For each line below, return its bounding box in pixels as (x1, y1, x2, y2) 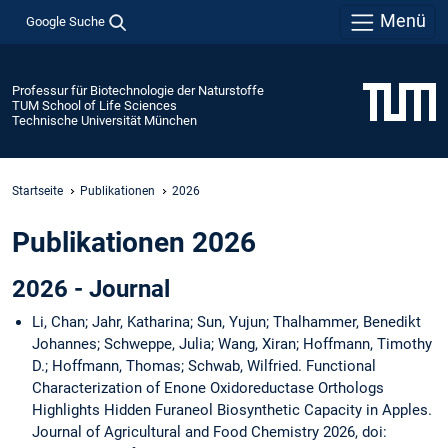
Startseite (12, 183, 63, 198)
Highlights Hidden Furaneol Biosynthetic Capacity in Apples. (32, 401, 432, 420)
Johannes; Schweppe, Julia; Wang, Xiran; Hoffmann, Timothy (32, 335, 432, 354)
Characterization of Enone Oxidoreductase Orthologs (32, 379, 384, 398)
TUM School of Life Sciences (12, 97, 177, 113)
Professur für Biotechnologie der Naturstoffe (12, 82, 264, 98)
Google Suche (25, 13, 105, 29)
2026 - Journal (12, 275, 170, 304)
